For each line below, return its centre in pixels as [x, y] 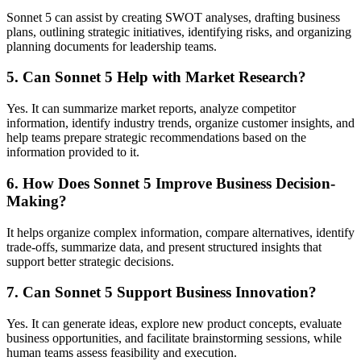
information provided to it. [73, 152]
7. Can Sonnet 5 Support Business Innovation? [162, 293]
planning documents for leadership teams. [112, 46]
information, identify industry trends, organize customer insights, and [180, 123]
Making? [37, 201]
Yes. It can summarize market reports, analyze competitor [151, 109]
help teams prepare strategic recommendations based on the [156, 138]
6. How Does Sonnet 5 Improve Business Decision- [171, 183]
